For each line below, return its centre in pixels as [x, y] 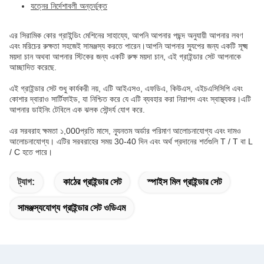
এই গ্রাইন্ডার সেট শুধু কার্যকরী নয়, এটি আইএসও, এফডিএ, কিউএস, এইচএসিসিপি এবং [126, 88]
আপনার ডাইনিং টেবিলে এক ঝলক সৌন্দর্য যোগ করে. [77, 110]
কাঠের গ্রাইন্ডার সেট [92, 182]
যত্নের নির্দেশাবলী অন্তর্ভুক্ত [69, 6]
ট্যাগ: [26, 182]
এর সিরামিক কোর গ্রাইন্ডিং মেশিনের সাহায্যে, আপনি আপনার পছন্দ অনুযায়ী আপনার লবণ [126, 35]
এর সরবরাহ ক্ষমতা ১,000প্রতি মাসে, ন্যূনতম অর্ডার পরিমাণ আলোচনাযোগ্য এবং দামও [125, 131]
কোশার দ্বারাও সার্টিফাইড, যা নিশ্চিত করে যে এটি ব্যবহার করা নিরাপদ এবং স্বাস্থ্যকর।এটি [130, 99]
